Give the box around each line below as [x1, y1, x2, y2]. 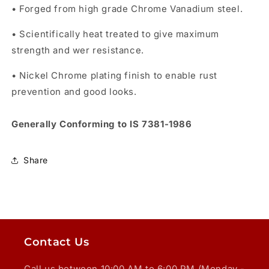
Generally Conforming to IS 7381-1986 [11, 118, 192, 130]
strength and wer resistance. [11, 44, 144, 56]
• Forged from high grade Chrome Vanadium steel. [11, 2, 243, 14]
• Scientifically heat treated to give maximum [11, 28, 220, 40]
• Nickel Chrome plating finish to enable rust [11, 69, 218, 81]
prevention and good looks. [11, 85, 137, 97]
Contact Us [24, 235, 89, 248]
